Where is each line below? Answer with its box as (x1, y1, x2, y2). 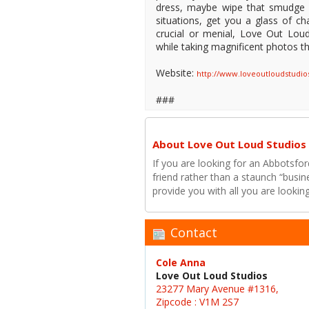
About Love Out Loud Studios (152, 137, 306, 152)
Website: (156, 66, 197, 80)
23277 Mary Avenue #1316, (156, 282, 279, 296)
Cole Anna (156, 256, 206, 270)
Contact (167, 224, 217, 241)
